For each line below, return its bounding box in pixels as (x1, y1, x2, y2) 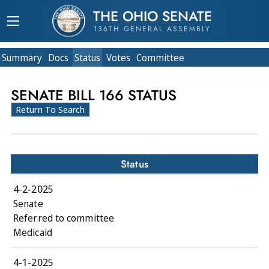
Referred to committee (13, 211, 115, 225)
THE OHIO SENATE (92, 6, 212, 26)
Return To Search (16, 103, 85, 115)
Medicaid (13, 225, 52, 239)
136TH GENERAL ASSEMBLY (94, 23, 211, 34)
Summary (2, 51, 42, 64)
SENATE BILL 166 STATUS (11, 85, 177, 106)
